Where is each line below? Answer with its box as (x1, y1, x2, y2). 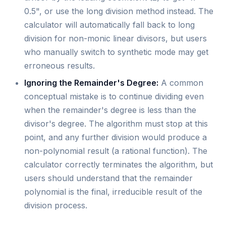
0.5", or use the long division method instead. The (24, 6, 213, 17)
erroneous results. (24, 61, 95, 71)
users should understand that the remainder (24, 173, 193, 183)
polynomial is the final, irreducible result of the (24, 186, 202, 197)
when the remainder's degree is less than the (24, 104, 196, 115)
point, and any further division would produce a (24, 132, 207, 142)
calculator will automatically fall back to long (24, 20, 195, 30)
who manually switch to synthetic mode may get (24, 47, 208, 58)
